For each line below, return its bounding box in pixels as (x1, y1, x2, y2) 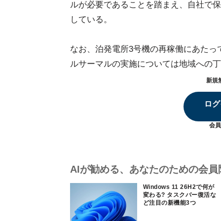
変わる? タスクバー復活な (143, 191, 217, 198)
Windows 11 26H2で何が (143, 184, 215, 190)
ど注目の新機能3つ (143, 199, 196, 206)
